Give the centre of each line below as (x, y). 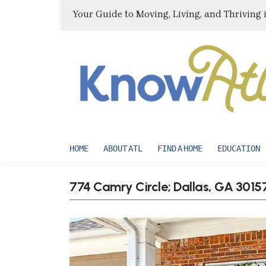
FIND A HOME (180, 148)
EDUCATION (239, 148)
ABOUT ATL (123, 148)
